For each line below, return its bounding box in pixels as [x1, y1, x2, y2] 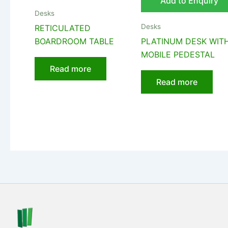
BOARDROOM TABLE [35, 36, 114, 47]
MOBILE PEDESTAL [141, 49, 215, 60]
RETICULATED [35, 23, 91, 34]
